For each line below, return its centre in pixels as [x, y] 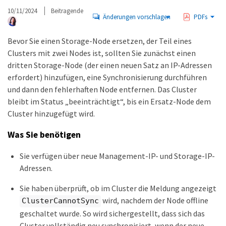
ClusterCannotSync [60, 201]
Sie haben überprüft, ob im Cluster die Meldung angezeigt [118, 188]
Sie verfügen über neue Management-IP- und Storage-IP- [117, 156]
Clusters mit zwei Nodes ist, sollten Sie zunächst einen [102, 53]
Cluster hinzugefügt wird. [51, 114]
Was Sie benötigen [44, 134]
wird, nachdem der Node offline [155, 201]
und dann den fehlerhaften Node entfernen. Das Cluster [102, 89]
